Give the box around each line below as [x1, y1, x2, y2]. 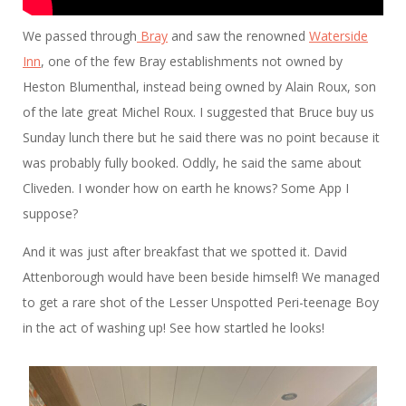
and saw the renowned [168, 26, 309, 44]
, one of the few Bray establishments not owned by [41, 52, 343, 70]
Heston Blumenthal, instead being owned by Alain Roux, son [23, 77, 376, 95]
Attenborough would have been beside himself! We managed [23, 267, 380, 285]
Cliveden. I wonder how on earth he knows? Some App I [23, 179, 349, 197]
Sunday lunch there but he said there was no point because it [23, 128, 380, 146]
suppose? [23, 204, 78, 222]
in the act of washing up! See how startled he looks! [23, 318, 324, 336]
